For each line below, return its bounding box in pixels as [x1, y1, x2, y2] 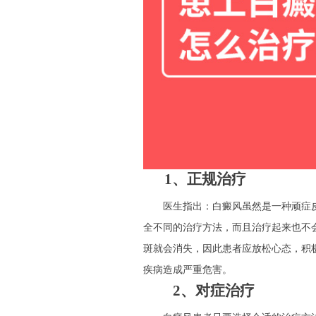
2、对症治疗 [143, 282, 255, 299]
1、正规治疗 [143, 171, 246, 188]
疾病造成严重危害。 [143, 265, 232, 275]
